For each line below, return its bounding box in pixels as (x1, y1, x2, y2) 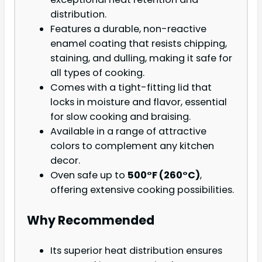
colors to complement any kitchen (50, 139, 214, 153)
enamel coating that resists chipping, (50, 37, 227, 51)
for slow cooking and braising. (50, 110, 191, 124)
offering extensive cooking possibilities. (50, 183, 234, 197)
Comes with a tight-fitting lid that (50, 81, 212, 95)
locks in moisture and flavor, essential (50, 95, 227, 109)
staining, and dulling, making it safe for (50, 51, 232, 65)
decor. (50, 154, 80, 168)
